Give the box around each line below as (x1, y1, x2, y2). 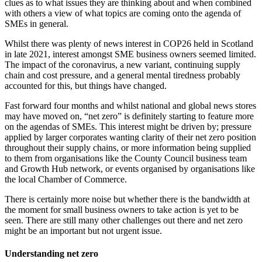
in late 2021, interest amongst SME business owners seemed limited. (5, 49, 256, 59)
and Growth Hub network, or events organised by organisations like (5, 163, 255, 174)
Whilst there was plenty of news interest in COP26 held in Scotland (5, 38, 253, 49)
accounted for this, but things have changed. (5, 80, 167, 91)
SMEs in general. (5, 18, 68, 29)
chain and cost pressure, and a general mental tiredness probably (5, 70, 240, 80)
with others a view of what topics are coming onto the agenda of (5, 8, 241, 18)
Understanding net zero (5, 249, 98, 259)
